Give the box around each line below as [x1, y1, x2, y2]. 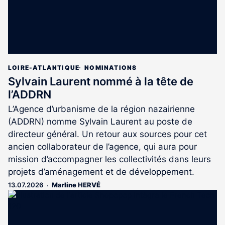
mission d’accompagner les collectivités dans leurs [8, 154, 211, 165]
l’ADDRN [8, 88, 51, 101]
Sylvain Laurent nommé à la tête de [8, 75, 193, 88]
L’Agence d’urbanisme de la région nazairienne [8, 104, 195, 115]
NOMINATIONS [84, 64, 137, 72]
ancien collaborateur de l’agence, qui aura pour [8, 142, 197, 152]
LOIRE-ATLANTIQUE [8, 64, 80, 72]
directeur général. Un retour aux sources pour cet [8, 129, 207, 140]
